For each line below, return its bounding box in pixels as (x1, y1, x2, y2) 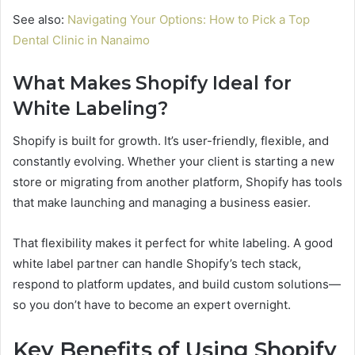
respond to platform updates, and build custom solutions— (13, 276, 341, 292)
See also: (13, 12, 67, 27)
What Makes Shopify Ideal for (13, 72, 292, 94)
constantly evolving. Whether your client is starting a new (13, 153, 334, 169)
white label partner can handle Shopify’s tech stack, (13, 255, 301, 271)
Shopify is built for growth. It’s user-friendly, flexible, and (13, 132, 329, 148)
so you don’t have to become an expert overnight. (13, 296, 291, 312)
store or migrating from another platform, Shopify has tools (13, 174, 342, 189)
